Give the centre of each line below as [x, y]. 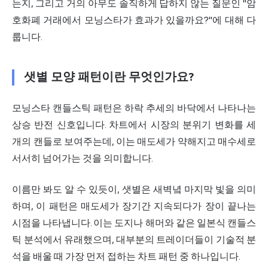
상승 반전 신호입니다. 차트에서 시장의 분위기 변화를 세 [134, 124]
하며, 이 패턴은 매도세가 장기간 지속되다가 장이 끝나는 [134, 206]
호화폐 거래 [37, 20]
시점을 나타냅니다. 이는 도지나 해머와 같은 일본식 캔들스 [134, 223]
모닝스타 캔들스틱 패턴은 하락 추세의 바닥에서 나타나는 [134, 108]
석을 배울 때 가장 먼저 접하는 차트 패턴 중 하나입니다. [126, 256]
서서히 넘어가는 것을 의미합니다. [83, 158]
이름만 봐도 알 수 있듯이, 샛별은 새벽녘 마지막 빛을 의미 [134, 189]
